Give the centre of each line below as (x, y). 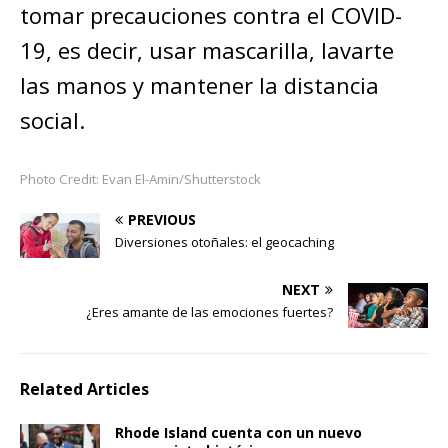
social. (52, 119)
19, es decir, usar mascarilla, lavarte (207, 49)
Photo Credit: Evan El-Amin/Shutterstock (140, 178)
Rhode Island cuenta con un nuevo (238, 432)
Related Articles (84, 388)
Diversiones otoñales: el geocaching (224, 241)
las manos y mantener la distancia (199, 84)
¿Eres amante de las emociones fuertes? (209, 311)
